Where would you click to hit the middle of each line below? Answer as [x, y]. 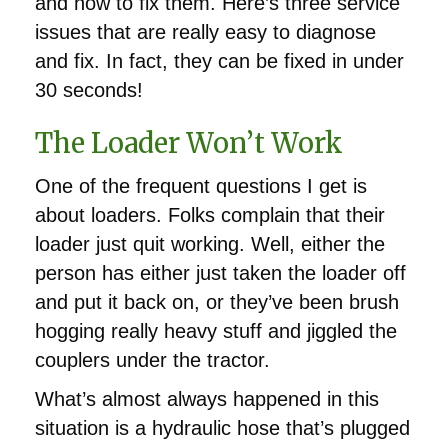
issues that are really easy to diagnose [205, 31]
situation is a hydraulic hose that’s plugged [222, 427]
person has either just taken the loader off [220, 272]
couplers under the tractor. [152, 359]
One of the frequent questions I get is [201, 185]
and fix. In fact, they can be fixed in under [219, 60]
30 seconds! [89, 89]
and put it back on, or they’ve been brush [217, 301]
